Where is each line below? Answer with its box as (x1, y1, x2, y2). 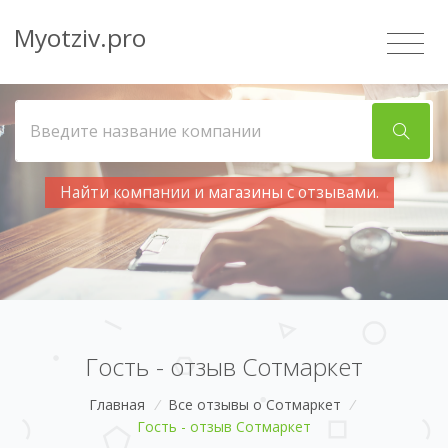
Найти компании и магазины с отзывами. (59, 182, 379, 203)
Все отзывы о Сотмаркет (167, 395, 341, 414)
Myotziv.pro (14, 21, 146, 55)
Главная (88, 395, 145, 414)
